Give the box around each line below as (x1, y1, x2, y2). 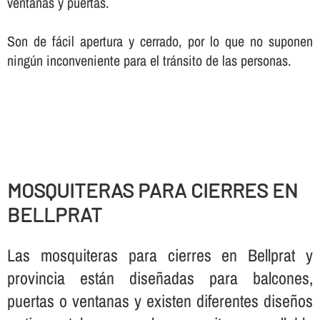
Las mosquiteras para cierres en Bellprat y (6, 243, 314, 266)
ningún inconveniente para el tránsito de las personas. (6, 50, 291, 70)
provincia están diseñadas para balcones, (6, 266, 314, 289)
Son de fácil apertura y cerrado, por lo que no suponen (6, 31, 314, 51)
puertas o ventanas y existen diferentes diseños (6, 289, 314, 312)
